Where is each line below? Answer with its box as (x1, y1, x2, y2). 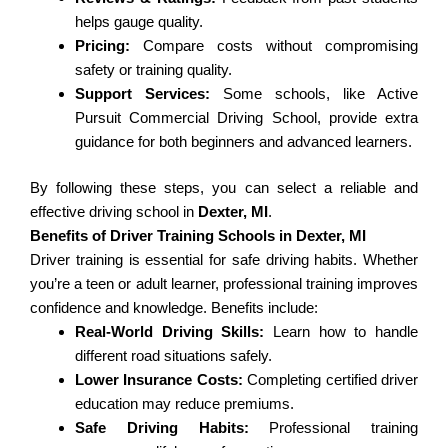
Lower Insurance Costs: (75, 371, 243, 389)
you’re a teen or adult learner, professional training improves (30, 275, 418, 293)
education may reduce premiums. (75, 395, 294, 413)
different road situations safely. (75, 347, 272, 365)
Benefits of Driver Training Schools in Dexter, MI (30, 227, 366, 245)
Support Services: (75, 84, 210, 102)
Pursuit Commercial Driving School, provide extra (75, 108, 418, 126)
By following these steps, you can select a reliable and (30, 179, 418, 197)
